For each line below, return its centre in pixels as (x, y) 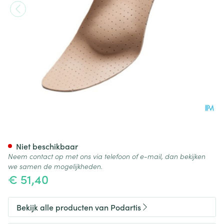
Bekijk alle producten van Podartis (79, 207)
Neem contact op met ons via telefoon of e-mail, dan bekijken (107, 156)
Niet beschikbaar (47, 146)
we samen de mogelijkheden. (55, 166)
